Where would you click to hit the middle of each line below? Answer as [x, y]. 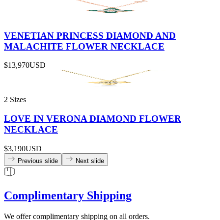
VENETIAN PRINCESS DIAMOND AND [90, 35]
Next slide [90, 161]
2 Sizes [15, 100]
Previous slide [38, 161]
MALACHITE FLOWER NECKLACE [84, 46]
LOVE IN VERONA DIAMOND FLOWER [93, 119]
